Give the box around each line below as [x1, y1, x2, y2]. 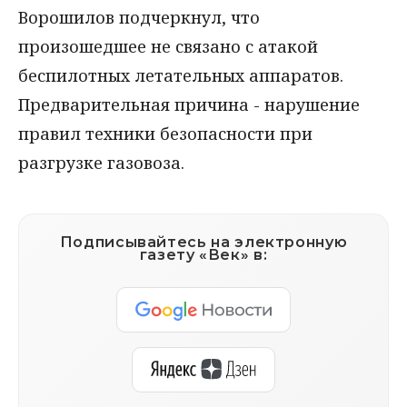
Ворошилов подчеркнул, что [18, 5, 260, 28]
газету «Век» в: [139, 245, 268, 263]
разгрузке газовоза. [18, 151, 184, 174]
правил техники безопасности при [18, 122, 313, 144]
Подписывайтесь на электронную [59, 233, 348, 251]
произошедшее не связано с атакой [18, 35, 318, 57]
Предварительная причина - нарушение [18, 93, 360, 115]
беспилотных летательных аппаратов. [18, 64, 343, 86]
